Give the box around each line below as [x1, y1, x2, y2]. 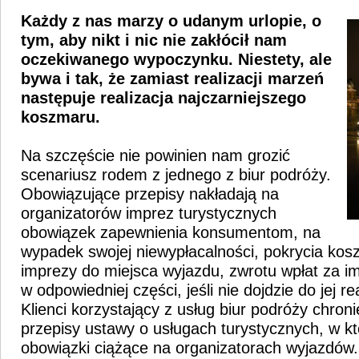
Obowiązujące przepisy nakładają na [21, 185, 279, 203]
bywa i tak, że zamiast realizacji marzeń [21, 70, 324, 87]
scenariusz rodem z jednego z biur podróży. [21, 166, 331, 184]
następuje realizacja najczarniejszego [21, 89, 306, 107]
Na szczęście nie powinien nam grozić [21, 147, 290, 164]
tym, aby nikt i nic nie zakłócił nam [21, 31, 287, 49]
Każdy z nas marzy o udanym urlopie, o [21, 12, 321, 30]
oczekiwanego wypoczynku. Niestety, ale [21, 50, 332, 68]
